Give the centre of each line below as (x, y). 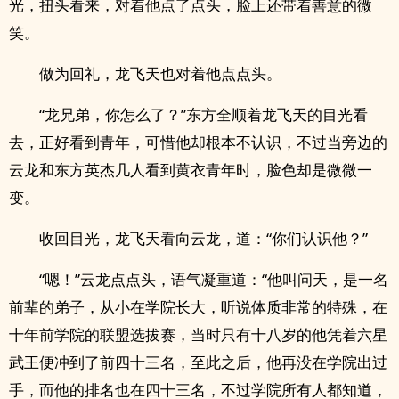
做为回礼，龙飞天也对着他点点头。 (160, 73)
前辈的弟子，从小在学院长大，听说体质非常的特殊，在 (198, 307)
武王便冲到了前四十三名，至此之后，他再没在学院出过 (198, 362)
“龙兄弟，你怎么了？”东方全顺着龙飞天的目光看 (204, 114)
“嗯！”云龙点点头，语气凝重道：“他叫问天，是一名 (214, 279)
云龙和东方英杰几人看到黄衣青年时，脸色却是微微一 (191, 170)
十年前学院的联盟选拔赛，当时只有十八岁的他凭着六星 (198, 334)
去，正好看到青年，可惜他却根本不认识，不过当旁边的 (198, 142)
